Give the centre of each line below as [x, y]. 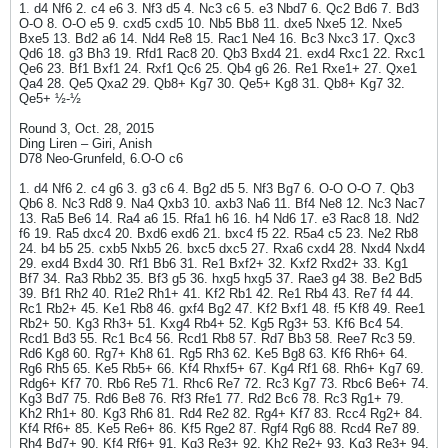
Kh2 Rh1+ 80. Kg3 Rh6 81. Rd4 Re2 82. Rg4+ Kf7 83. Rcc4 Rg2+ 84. [221, 413]
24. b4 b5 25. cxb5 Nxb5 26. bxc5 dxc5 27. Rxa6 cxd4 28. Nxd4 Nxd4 [222, 248]
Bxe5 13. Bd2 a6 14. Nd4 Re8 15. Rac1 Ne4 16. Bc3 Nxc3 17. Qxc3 [217, 38]
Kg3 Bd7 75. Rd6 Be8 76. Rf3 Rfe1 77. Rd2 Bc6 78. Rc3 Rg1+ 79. [211, 398]
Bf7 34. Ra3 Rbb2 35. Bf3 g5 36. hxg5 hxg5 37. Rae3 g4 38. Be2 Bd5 [220, 278]
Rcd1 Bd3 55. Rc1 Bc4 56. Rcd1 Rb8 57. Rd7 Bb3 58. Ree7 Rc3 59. [217, 338]
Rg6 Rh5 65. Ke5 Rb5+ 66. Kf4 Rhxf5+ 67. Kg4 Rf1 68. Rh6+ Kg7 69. [221, 368]
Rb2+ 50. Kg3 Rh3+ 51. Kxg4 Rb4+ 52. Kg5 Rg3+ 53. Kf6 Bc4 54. [211, 323]
